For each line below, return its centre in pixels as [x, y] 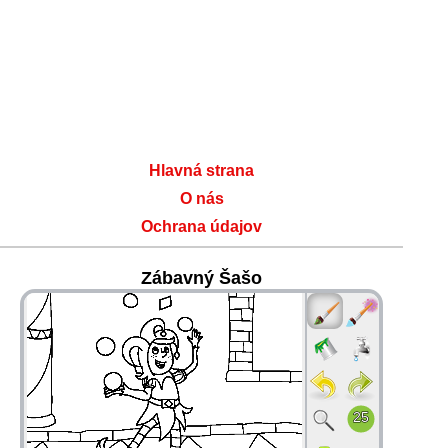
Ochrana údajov [202, 226]
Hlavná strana [202, 170]
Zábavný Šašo [202, 278]
